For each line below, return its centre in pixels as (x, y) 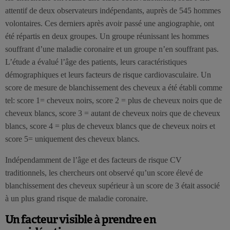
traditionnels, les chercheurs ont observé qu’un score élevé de (104, 172)
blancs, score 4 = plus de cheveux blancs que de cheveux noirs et (110, 126)
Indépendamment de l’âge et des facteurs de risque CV (93, 160)
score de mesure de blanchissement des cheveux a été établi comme (114, 87)
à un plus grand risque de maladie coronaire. (76, 198)
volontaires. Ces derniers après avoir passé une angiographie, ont (110, 23)
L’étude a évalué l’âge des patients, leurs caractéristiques (96, 62)
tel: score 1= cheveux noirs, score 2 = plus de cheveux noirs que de (113, 100)
